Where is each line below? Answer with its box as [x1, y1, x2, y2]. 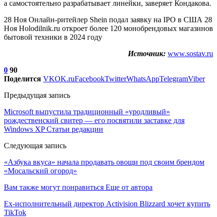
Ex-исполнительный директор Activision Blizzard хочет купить [4, 199, 210, 208]
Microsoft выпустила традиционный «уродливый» [4, 107, 170, 116]
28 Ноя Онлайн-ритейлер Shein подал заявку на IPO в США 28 [4, 15, 212, 24]
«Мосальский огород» [4, 166, 77, 175]
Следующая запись [4, 141, 66, 150]
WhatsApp [126, 74, 159, 83]
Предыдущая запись [4, 91, 70, 99]
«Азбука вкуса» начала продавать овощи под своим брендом [4, 157, 204, 166]
